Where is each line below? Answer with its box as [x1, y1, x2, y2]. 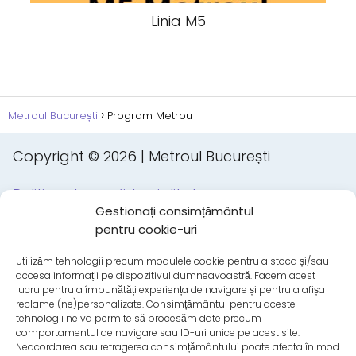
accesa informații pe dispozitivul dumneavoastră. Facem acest [16, 269, 315, 282]
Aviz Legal [13, 261, 83, 281]
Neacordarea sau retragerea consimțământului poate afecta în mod [16, 340, 339, 354]
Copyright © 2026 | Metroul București [13, 146, 270, 166]
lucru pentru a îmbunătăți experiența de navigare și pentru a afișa [16, 283, 325, 296]
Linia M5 [150, 11, 206, 31]
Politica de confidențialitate [13, 184, 206, 204]
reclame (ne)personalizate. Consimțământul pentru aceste [16, 297, 296, 311]
